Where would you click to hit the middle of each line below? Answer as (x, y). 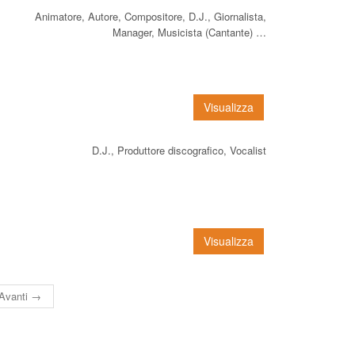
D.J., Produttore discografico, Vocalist (179, 150)
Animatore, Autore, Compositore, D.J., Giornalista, (151, 16)
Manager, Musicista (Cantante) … (189, 32)
